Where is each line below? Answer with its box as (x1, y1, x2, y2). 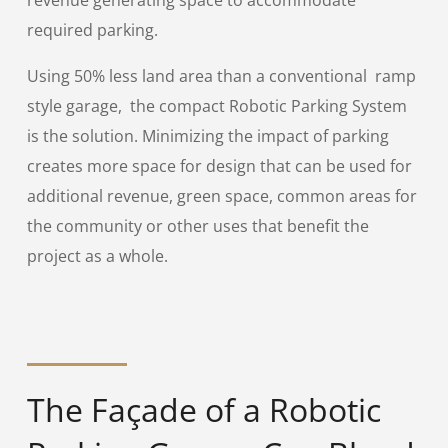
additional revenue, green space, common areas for (26, 185, 417, 208)
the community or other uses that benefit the (26, 215, 369, 238)
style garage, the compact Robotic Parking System (26, 95, 407, 118)
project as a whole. (26, 245, 168, 268)
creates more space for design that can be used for (26, 155, 412, 178)
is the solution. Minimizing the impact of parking (26, 125, 389, 148)
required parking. (26, 19, 158, 42)
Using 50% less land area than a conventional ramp (26, 65, 416, 88)
